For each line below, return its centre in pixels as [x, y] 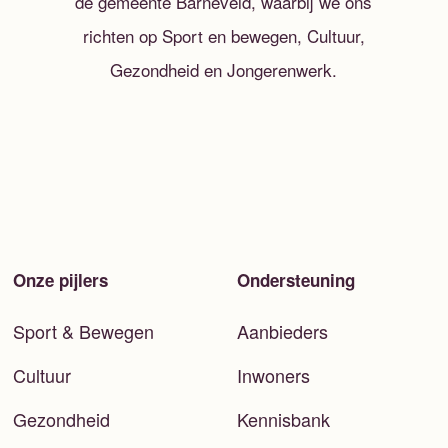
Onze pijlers [60, 279]
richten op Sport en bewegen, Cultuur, [223, 35]
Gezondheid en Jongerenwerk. [224, 69]
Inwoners [273, 374]
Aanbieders [282, 330]
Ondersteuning [295, 279]
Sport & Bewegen [83, 330]
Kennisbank [283, 418]
